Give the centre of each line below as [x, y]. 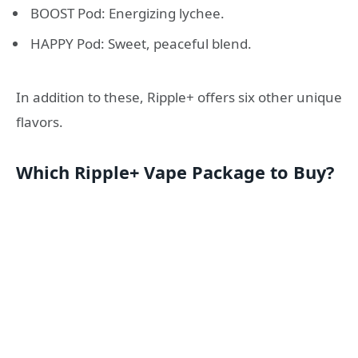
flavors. [40, 122]
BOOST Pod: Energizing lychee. [127, 13]
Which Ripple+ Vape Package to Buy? [175, 172]
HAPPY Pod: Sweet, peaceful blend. [141, 44]
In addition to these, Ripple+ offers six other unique [179, 97]
